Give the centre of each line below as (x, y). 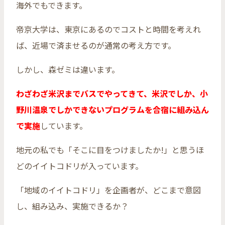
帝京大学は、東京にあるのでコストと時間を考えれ (108, 29)
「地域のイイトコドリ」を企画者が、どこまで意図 (108, 190)
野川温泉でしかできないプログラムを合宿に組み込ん (113, 109)
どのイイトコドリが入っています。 (80, 165)
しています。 (64, 125)
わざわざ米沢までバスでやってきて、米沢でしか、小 (112, 93)
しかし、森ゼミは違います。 (68, 69)
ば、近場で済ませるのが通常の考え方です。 (96, 45)
